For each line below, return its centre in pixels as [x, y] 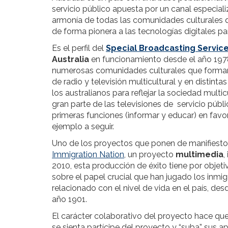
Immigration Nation [88, 154]
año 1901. [69, 199]
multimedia [199, 154]
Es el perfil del [79, 48]
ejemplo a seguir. [83, 126]
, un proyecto [150, 154]
